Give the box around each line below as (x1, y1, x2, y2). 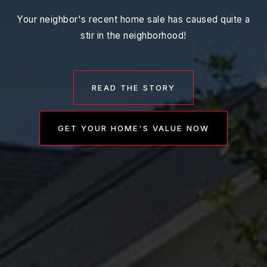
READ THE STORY (92, 82, 175, 92)
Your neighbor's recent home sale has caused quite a (17, 13, 250, 25)
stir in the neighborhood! (80, 29, 187, 41)
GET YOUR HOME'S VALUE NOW (58, 123, 209, 133)
